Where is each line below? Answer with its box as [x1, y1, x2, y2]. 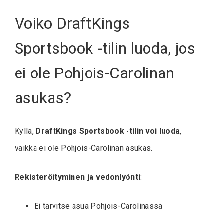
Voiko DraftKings [15, 14, 130, 33]
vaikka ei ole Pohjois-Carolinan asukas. [15, 144, 153, 153]
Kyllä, [15, 127, 36, 136]
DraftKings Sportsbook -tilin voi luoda [36, 127, 180, 136]
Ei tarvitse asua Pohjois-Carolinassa [34, 201, 163, 211]
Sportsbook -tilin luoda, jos [15, 38, 195, 57]
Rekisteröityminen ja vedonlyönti [15, 172, 141, 182]
